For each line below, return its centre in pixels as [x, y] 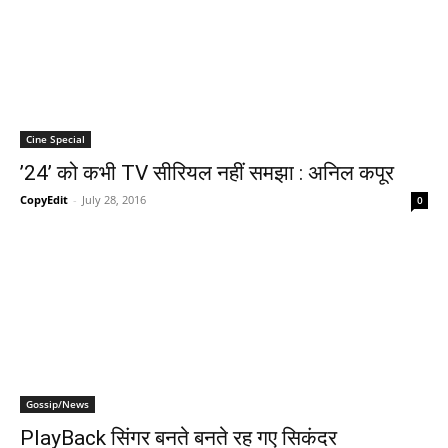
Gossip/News [57, 404]
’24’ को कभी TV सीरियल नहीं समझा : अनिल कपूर [207, 173]
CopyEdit [44, 199]
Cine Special [55, 139]
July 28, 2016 [114, 199]
